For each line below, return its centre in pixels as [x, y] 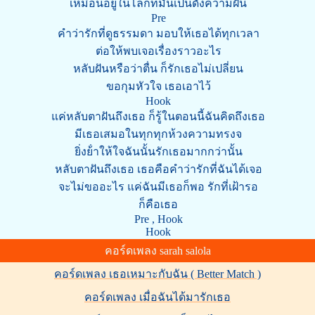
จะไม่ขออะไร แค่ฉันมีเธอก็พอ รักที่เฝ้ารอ [158, 186]
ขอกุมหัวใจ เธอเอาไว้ [158, 86]
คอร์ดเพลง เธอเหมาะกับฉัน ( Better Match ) [157, 274]
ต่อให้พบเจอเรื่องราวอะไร [158, 51]
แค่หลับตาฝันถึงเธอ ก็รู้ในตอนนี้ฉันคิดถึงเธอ [158, 116]
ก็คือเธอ [158, 204]
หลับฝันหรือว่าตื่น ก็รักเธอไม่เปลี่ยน [158, 68]
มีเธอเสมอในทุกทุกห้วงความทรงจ [158, 134]
